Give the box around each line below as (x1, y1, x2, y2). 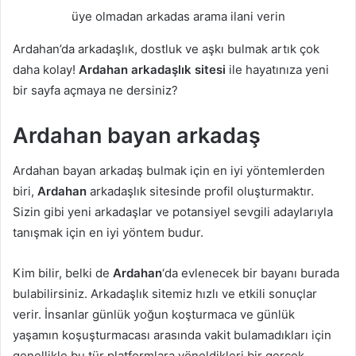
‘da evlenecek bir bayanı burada (162, 265, 339, 281)
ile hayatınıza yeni (226, 61, 329, 77)
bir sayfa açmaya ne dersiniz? (13, 82, 178, 98)
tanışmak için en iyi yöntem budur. (13, 225, 203, 241)
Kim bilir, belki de (13, 265, 113, 281)
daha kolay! (13, 61, 79, 77)
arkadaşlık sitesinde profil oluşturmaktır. (87, 184, 314, 199)
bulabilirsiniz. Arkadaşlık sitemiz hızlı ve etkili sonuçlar (13, 286, 317, 302)
